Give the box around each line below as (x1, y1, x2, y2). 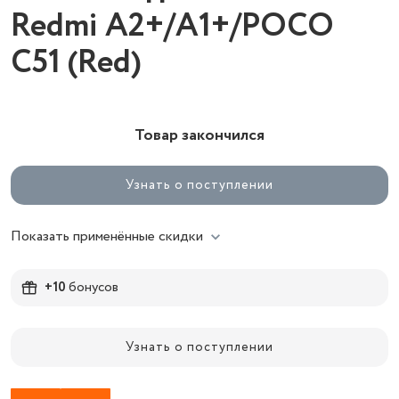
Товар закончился (134, 124, 265, 147)
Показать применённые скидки (11, 226, 203, 247)
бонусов (66, 277, 118, 297)
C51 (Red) (11, 39, 142, 86)
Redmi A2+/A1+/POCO (11, 3, 334, 50)
